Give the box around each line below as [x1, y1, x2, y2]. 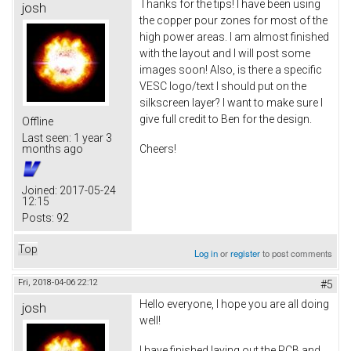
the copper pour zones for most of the [139, 13, 327, 27]
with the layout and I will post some [139, 46, 310, 60]
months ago [22, 142, 83, 155]
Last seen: [22, 131, 71, 144]
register [230, 246, 261, 259]
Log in [194, 246, 219, 259]
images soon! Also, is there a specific [139, 63, 322, 76]
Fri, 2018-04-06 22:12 [18, 277, 98, 288]
